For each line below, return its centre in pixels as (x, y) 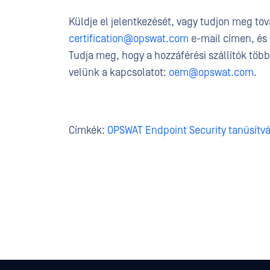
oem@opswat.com (211, 73)
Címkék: (88, 130)
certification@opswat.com (129, 39)
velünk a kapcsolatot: (119, 73)
